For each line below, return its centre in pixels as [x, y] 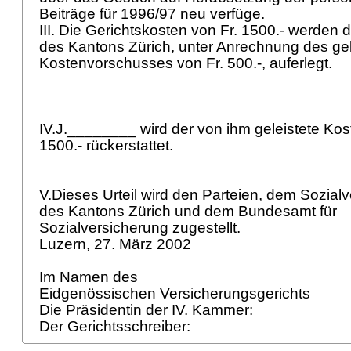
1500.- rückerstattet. [108, 145]
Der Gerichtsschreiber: [117, 326]
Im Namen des [90, 277]
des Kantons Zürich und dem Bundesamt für [190, 211]
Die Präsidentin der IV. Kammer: [148, 310]
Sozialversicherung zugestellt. [142, 228]
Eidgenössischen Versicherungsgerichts [177, 293]
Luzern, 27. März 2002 [117, 244]
